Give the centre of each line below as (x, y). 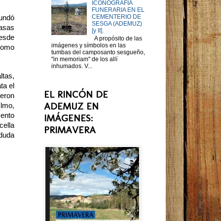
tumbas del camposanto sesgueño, (98, 53)
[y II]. (97, 30)
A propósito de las (117, 39)
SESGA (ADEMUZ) (117, 23)
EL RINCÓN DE (76, 94)
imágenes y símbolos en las (89, 46)
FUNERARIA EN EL (118, 10)
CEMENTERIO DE (116, 17)
